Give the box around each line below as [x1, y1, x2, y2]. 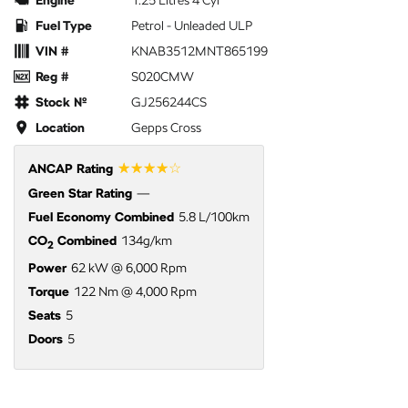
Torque [28, 284, 69, 300]
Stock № [36, 95, 87, 110]
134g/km [121, 233, 172, 249]
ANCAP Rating [28, 161, 113, 177]
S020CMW [131, 69, 194, 85]
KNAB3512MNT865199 [131, 44, 268, 59]
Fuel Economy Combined [28, 209, 174, 225]
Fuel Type [36, 18, 92, 34]
